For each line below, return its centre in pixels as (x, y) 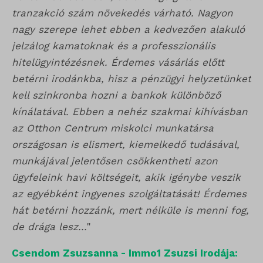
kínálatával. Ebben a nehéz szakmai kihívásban (130, 112)
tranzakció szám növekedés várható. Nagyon (122, 13)
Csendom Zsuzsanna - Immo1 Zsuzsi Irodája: (125, 253)
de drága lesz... (49, 227)
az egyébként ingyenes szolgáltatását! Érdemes (129, 194)
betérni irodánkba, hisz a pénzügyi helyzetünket (131, 79)
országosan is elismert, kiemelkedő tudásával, (126, 145)
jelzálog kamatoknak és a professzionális (114, 46)
